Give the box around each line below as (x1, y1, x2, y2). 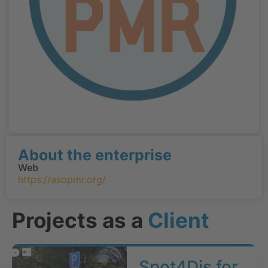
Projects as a (12, 207, 148, 233)
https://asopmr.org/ (18, 173, 106, 185)
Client (148, 207, 209, 233)
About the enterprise (18, 145, 172, 164)
